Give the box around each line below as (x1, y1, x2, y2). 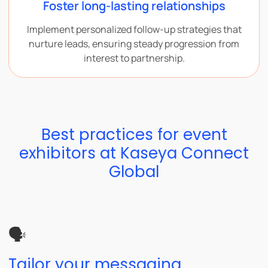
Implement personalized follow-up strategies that (26, 22, 242, 36)
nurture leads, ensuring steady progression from (29, 36, 239, 50)
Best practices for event (41, 123, 227, 145)
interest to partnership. (83, 51, 185, 65)
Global (109, 160, 159, 182)
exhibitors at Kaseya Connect (19, 142, 249, 164)
